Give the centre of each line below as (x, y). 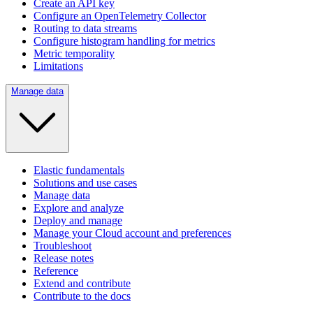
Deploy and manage (78, 220)
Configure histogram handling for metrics (124, 41)
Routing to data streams (85, 28)
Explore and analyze (79, 208)
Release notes (64, 258)
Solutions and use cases (85, 183)
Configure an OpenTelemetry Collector (120, 16)
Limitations (58, 66)
